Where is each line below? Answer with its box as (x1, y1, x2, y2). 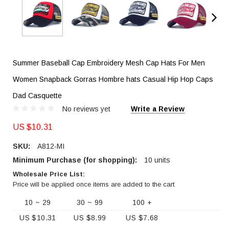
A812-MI (37, 142, 64, 151)
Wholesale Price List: (13, 170, 85, 178)
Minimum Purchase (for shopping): (13, 156, 137, 165)
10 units (144, 156, 170, 165)
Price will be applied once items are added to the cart (13, 180, 174, 189)
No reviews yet (62, 105, 110, 113)
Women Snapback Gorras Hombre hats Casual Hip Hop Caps (13, 75, 213, 83)
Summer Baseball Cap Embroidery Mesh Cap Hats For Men (13, 59, 205, 67)
